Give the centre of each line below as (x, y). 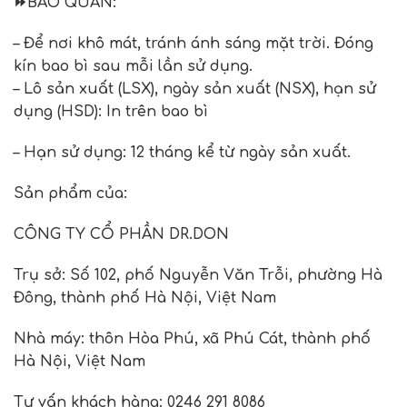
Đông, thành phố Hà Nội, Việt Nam (145, 298)
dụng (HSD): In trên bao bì (111, 111)
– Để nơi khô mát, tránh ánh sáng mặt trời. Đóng (194, 43)
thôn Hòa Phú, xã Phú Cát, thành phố (230, 338)
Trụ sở (38, 275)
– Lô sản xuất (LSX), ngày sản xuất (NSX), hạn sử (195, 89)
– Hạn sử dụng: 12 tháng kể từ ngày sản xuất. (182, 152)
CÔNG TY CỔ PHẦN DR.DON (121, 234)
